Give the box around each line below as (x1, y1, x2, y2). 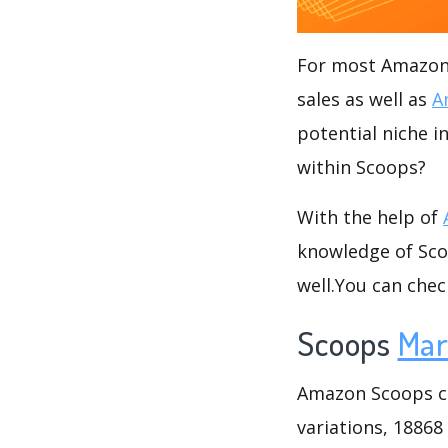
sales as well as (297, 86, 432, 111)
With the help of (297, 204, 443, 229)
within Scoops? (297, 154, 426, 179)
